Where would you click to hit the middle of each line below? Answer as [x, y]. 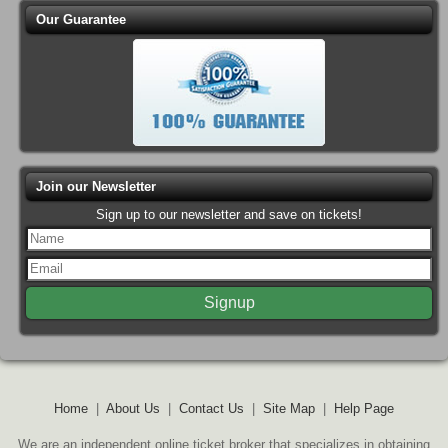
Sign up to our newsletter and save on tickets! [229, 214]
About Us [133, 408]
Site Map [289, 408]
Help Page [364, 408]
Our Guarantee [81, 19]
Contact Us [211, 408]
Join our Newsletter [96, 186]
